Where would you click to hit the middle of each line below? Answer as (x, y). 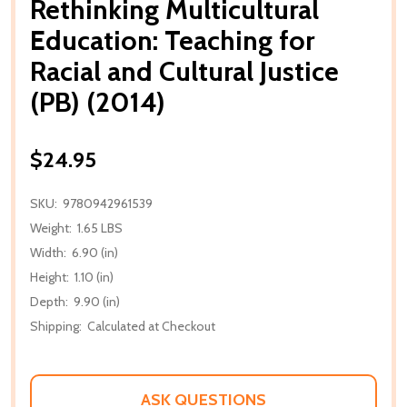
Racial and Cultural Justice (184, 71)
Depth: (49, 301)
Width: (48, 252)
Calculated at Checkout (151, 326)
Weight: (51, 228)
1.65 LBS (100, 228)
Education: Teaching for (172, 40)
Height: (50, 277)
